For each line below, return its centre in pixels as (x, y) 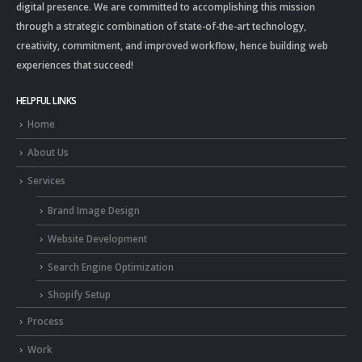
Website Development (97, 238)
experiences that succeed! (75, 64)
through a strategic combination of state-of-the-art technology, (161, 25)
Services (46, 180)
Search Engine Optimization (111, 266)
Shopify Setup (79, 295)
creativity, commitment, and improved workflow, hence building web (172, 45)
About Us (48, 152)
